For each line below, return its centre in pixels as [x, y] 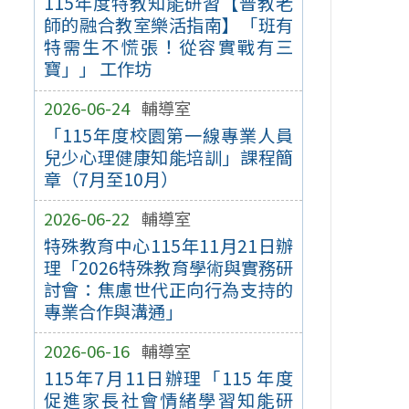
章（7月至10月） [110, 178]
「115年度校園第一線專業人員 [168, 135]
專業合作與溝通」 [113, 311]
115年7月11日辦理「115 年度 [168, 378]
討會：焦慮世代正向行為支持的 [168, 289]
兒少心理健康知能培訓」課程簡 [168, 157]
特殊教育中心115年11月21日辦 [168, 245]
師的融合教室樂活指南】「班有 [168, 25]
